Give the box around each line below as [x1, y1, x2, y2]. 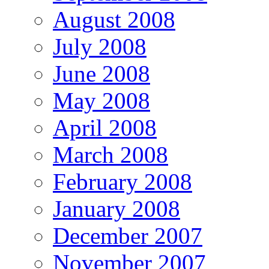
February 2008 [53, 168, 192, 195]
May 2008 [53, 87, 150, 113]
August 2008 [53, 6, 175, 32]
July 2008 [53, 33, 147, 59]
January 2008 [53, 195, 180, 222]
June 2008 [53, 60, 150, 86]
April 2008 [53, 114, 157, 141]
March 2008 [53, 141, 168, 168]
